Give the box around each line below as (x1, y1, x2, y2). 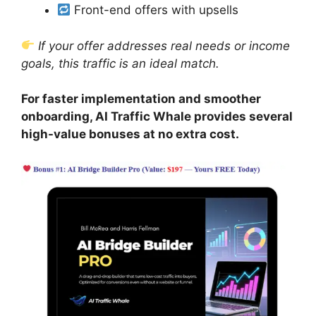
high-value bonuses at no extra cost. (21, 127, 239, 142)
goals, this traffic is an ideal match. (21, 56, 219, 71)
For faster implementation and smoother (21, 92, 261, 107)
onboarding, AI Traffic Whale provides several (21, 109, 293, 124)
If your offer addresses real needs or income (38, 38, 291, 53)
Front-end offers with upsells (71, 3, 239, 18)
